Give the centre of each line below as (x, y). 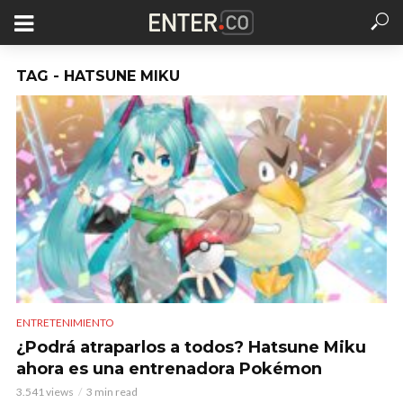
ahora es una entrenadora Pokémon (169, 369)
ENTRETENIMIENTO (65, 323)
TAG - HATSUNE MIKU (98, 76)
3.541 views (45, 392)
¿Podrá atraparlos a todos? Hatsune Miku (191, 348)
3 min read (112, 392)
